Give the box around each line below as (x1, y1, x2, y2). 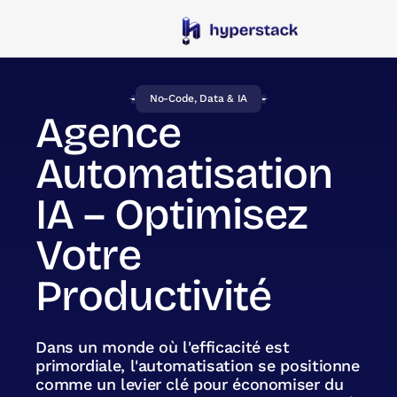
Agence (35, 107, 182, 159)
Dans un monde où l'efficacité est (35, 338, 290, 356)
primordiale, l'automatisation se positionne (35, 356, 360, 375)
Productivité (35, 270, 272, 322)
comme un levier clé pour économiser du (35, 375, 344, 393)
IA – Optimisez (35, 189, 308, 240)
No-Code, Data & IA (150, 92, 247, 105)
